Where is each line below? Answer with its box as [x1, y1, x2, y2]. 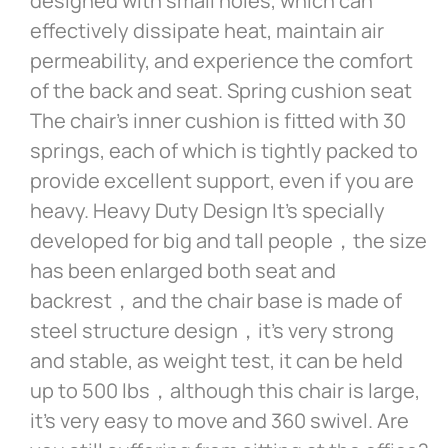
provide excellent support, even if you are [30, 167, 414, 195]
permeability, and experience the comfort [30, 47, 413, 75]
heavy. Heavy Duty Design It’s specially [30, 197, 385, 225]
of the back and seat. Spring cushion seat [30, 77, 412, 105]
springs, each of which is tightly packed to [30, 137, 418, 165]
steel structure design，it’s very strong [30, 317, 394, 345]
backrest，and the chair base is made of [30, 287, 402, 315]
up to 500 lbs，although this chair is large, [30, 377, 420, 405]
